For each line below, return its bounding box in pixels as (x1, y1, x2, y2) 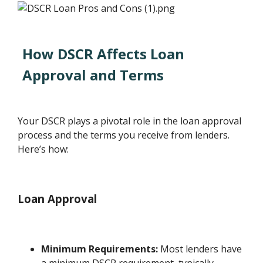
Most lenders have (158, 242, 242, 255)
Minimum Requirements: (41, 242, 159, 255)
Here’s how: (18, 143, 69, 156)
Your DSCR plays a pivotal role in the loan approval (18, 114, 242, 128)
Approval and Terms (22, 65, 164, 85)
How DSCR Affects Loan (22, 44, 185, 64)
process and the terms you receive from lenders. (18, 129, 230, 142)
